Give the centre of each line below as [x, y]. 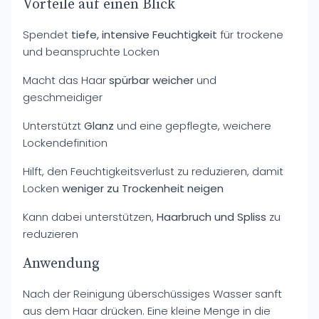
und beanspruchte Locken [91, 52]
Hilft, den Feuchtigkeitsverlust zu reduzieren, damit [153, 171]
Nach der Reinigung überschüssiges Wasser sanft [152, 294]
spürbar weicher [151, 80]
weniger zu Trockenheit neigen [143, 188]
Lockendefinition [65, 143]
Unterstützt [53, 126]
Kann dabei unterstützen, [90, 217]
